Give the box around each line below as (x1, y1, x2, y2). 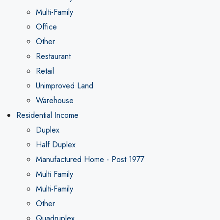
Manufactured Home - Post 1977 (35, 154, 144, 165)
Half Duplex (35, 139, 76, 150)
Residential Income (16, 110, 79, 121)
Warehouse (35, 95, 74, 106)
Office (35, 21, 57, 32)
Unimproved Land (35, 80, 93, 91)
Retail (35, 65, 54, 77)
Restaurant (35, 51, 71, 62)
